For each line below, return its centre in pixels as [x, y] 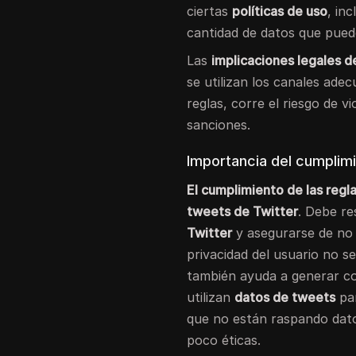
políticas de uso [280, 11]
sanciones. [219, 124]
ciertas [210, 11]
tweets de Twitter [243, 211]
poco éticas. [224, 340]
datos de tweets [285, 297]
